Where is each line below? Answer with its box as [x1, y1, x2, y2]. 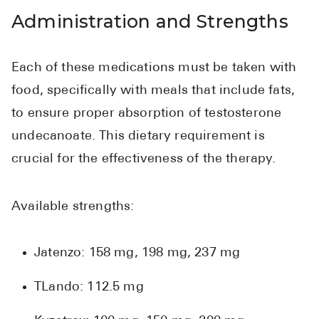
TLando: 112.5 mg [34, 280, 144, 294]
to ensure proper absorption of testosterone [11, 106, 282, 120]
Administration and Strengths [11, 10, 288, 32]
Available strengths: [11, 199, 135, 214]
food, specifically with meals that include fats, [11, 83, 296, 98]
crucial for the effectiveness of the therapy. [11, 152, 276, 166]
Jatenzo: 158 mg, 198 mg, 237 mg [34, 246, 241, 260]
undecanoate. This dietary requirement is [11, 129, 265, 143]
